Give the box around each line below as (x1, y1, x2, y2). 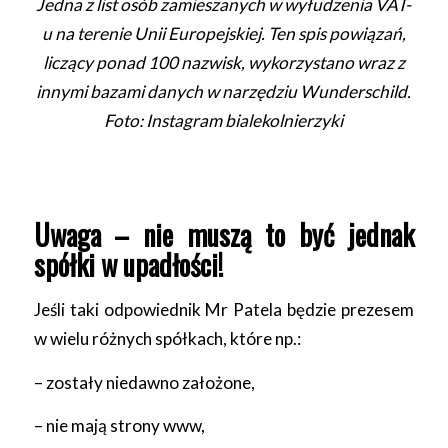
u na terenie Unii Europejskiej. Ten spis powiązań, (41, 22, 406, 44)
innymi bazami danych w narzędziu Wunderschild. (36, 80, 412, 102)
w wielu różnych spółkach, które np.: (33, 327, 301, 349)
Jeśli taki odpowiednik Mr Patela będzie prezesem (33, 298, 415, 320)
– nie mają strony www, (33, 415, 205, 437)
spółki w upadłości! (33, 244, 223, 286)
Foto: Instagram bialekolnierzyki (104, 109, 344, 131)
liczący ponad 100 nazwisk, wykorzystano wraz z (42, 51, 405, 73)
